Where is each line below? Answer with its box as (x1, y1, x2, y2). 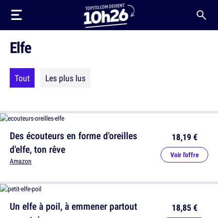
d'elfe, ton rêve (10, 143, 65, 156)
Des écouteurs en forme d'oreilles (10, 129, 137, 142)
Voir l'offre (170, 150, 199, 159)
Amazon (10, 157, 32, 165)
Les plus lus (45, 72, 86, 84)
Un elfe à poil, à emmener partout (10, 200, 137, 213)
